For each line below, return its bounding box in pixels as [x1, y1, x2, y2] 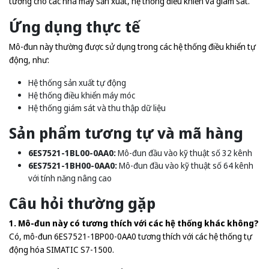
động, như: [9, 54, 49, 65]
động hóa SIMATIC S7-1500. [9, 244, 114, 255]
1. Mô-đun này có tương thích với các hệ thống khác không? [9, 217, 259, 229]
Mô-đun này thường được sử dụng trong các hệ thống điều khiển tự [9, 41, 256, 52]
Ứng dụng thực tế [9, 16, 140, 37]
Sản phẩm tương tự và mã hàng [9, 122, 243, 143]
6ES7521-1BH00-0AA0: [28, 160, 117, 171]
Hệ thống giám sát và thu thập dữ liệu [28, 102, 166, 113]
